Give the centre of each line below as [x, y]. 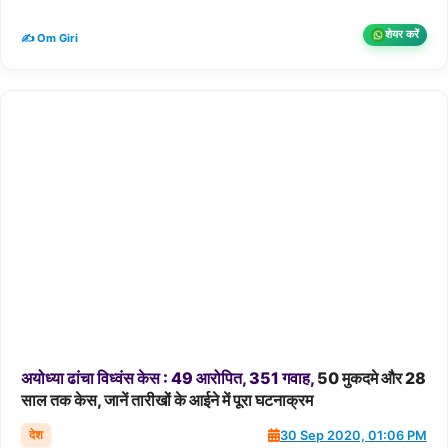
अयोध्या [42, 378]
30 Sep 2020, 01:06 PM [353, 435]
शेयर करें [402, 34]
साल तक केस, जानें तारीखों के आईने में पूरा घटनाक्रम [167, 400]
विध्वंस [115, 378]
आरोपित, [221, 378]
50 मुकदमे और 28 [370, 378]
